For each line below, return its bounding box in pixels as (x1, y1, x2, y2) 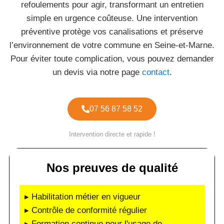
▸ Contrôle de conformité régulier (24, 205, 147, 215)
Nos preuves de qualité (46, 161, 178, 174)
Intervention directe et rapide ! (68, 130, 155, 138)
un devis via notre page (52, 67, 142, 77)
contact (141, 67, 169, 77)
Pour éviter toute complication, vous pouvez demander (10, 54, 214, 63)
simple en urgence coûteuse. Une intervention (26, 13, 197, 23)
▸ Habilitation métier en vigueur (24, 192, 140, 201)
